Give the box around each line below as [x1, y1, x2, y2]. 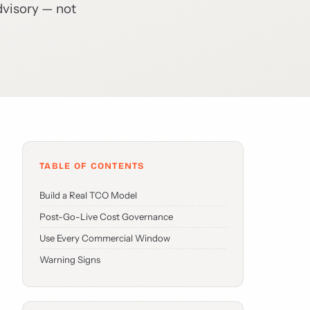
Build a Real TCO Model [39, 190, 137, 201]
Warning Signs [39, 254, 100, 265]
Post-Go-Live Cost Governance [39, 211, 173, 222]
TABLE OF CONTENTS [39, 161, 145, 171]
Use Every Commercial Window [39, 232, 170, 244]
